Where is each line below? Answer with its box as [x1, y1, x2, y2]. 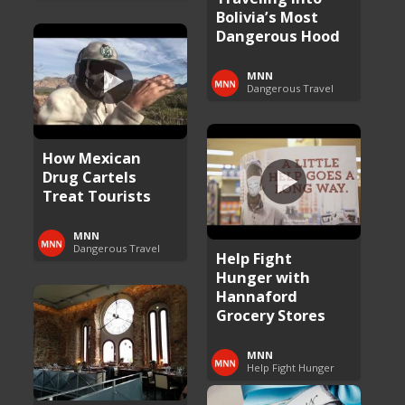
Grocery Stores [216, 304, 326, 325]
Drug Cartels [42, 165, 137, 187]
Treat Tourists [42, 184, 152, 206]
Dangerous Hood [216, 24, 341, 46]
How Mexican [42, 146, 142, 168]
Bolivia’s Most [216, 5, 319, 27]
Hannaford [216, 285, 298, 306]
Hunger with [216, 266, 311, 287]
